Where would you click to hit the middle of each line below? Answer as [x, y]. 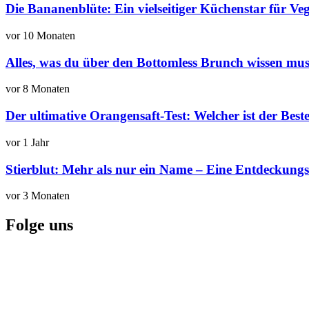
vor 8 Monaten [38, 89]
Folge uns [39, 225]
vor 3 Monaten [38, 196]
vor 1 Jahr [27, 142]
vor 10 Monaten [40, 36]
